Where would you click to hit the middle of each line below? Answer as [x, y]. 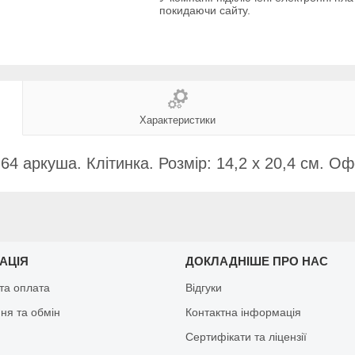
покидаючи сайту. [204, 11]
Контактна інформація [243, 312]
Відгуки [203, 287]
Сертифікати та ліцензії [246, 336]
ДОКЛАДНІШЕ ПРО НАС [256, 261]
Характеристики [177, 120]
